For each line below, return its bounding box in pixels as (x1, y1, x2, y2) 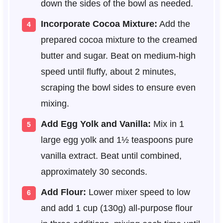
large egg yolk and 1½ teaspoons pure (40, 135, 193, 145)
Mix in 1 (150, 119, 184, 129)
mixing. (40, 99, 69, 109)
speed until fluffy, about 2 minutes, (40, 67, 176, 77)
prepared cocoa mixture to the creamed (40, 35, 197, 45)
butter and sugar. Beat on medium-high (40, 51, 196, 61)
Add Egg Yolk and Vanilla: (40, 119, 151, 129)
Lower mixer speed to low (86, 187, 190, 198)
